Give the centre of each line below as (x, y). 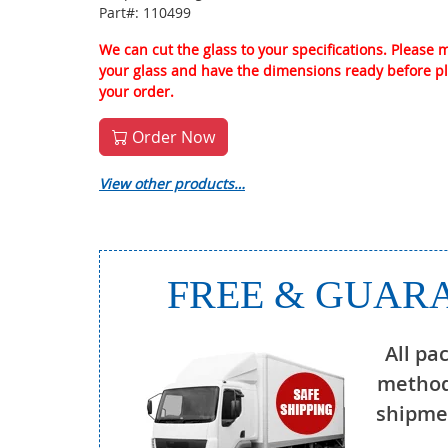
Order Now (171, 137)
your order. (136, 91)
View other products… (172, 183)
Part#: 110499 (145, 12)
